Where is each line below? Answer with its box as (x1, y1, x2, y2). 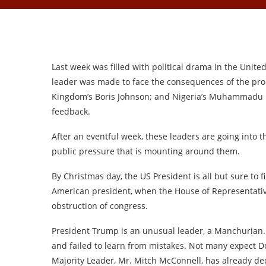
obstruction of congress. (52, 200, 148, 211)
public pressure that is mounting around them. (52, 145, 240, 157)
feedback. (52, 106, 90, 117)
